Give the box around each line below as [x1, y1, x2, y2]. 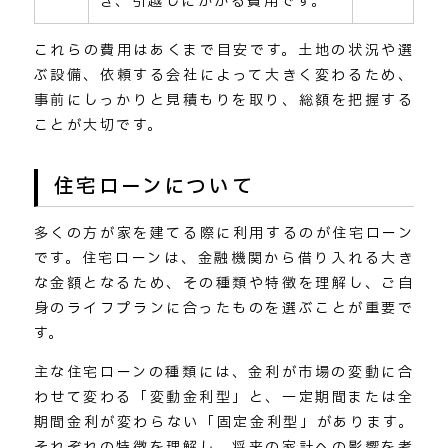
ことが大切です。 [33, 114, 164, 136]
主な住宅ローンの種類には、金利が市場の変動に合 [33, 362, 415, 384]
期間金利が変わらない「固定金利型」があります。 [33, 412, 415, 434]
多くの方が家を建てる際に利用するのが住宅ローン [33, 223, 415, 245]
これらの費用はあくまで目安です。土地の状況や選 [33, 39, 415, 61]
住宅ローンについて [53, 172, 255, 203]
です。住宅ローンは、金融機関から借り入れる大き [33, 248, 415, 270]
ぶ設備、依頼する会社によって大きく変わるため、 [33, 64, 415, 86]
